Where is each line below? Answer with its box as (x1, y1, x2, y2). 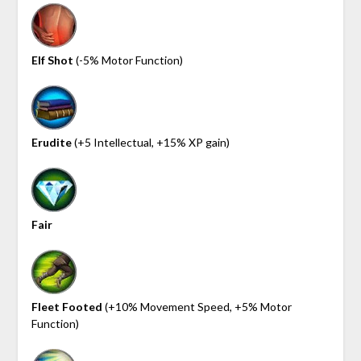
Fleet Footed (31, 299, 102, 313)
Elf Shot (31, 52, 73, 67)
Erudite (31, 135, 72, 149)
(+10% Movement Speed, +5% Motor (102, 299, 292, 313)
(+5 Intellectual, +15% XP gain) (71, 135, 230, 149)
